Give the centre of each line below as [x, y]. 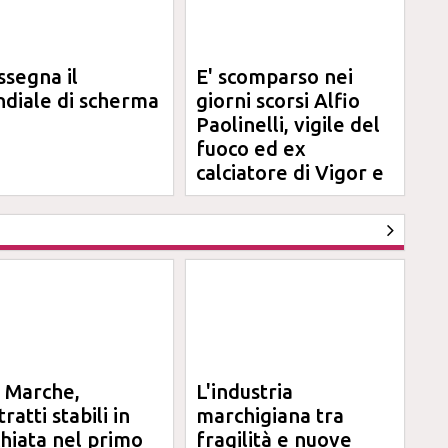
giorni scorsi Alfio [278, 100]
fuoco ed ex [251, 148]
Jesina [226, 196]
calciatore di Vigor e [290, 172]
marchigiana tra [270, 415]
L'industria [245, 391]
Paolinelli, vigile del [288, 124]
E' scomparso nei [275, 76]
